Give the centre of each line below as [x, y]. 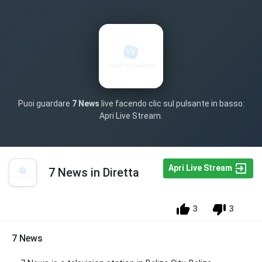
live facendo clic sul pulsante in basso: [172, 104]
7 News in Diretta [94, 173]
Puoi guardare [45, 104]
